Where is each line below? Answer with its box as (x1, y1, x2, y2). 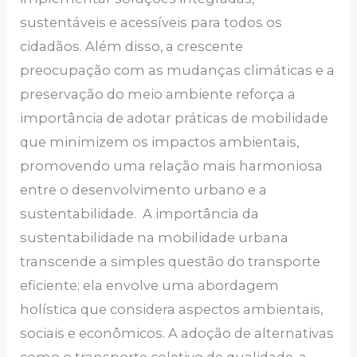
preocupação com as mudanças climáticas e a (20, 61, 335, 78)
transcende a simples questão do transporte (20, 253, 321, 269)
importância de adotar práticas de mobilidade (20, 109, 329, 126)
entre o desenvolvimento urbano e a (20, 181, 268, 198)
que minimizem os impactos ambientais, (20, 133, 300, 150)
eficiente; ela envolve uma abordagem (20, 277, 280, 293)
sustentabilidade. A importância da (20, 205, 260, 222)
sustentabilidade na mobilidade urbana (20, 229, 289, 245)
